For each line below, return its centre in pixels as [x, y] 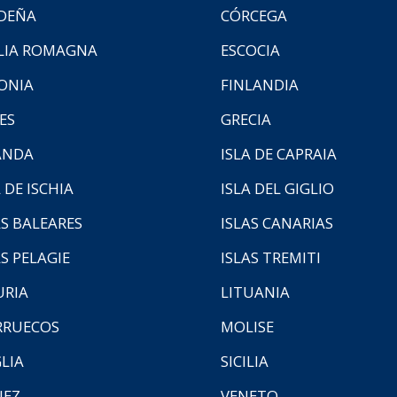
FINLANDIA [260, 84]
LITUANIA [255, 292]
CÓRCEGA [254, 15]
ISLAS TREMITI [271, 257]
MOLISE [247, 326]
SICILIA [245, 361]
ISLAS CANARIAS [277, 222]
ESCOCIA [250, 50]
